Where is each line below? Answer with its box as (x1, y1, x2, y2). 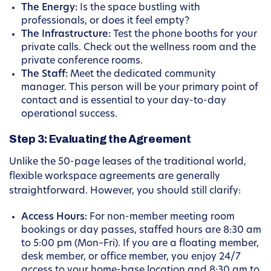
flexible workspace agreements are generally (9, 172, 220, 182)
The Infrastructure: (21, 30, 111, 40)
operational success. (21, 109, 117, 120)
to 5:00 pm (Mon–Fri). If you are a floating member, (21, 239, 259, 249)
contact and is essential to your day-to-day (21, 96, 226, 106)
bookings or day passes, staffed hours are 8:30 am (21, 226, 261, 236)
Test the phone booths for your (111, 30, 257, 40)
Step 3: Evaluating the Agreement (9, 133, 191, 146)
